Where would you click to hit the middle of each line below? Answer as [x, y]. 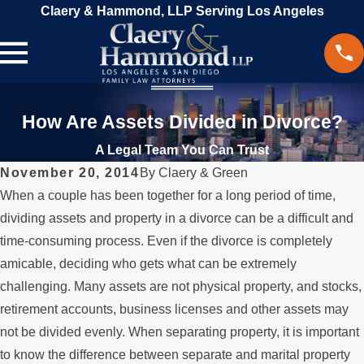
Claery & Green [203, 173]
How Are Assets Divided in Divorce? [182, 122]
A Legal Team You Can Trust [182, 150]
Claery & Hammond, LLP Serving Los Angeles [182, 11]
